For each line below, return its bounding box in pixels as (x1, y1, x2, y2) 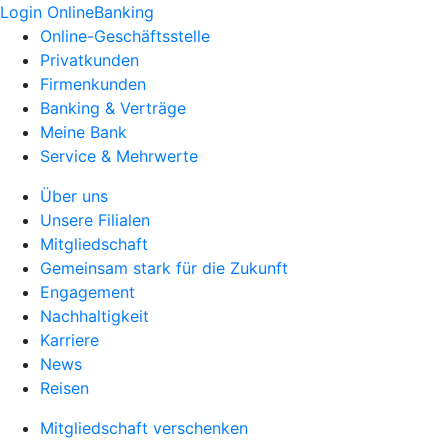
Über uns (40, 186, 108, 206)
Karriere (40, 330, 99, 350)
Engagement (40, 282, 135, 302)
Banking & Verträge (40, 98, 186, 118)
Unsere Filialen (40, 210, 150, 230)
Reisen (40, 378, 89, 398)
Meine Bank (40, 122, 127, 142)
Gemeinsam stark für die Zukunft (40, 258, 288, 278)
